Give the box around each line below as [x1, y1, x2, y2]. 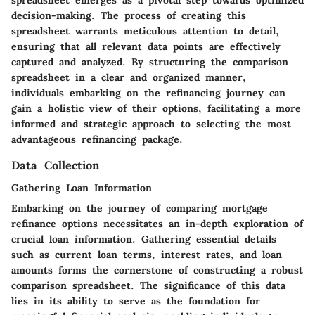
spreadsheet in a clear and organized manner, [11, 71, 246, 84]
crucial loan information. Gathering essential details [11, 233, 276, 246]
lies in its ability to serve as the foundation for [11, 295, 260, 308]
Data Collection [11, 158, 99, 173]
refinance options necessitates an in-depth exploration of [11, 217, 303, 231]
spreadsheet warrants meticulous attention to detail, [11, 25, 279, 38]
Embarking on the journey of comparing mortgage [11, 202, 268, 215]
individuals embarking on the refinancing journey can [11, 86, 285, 100]
